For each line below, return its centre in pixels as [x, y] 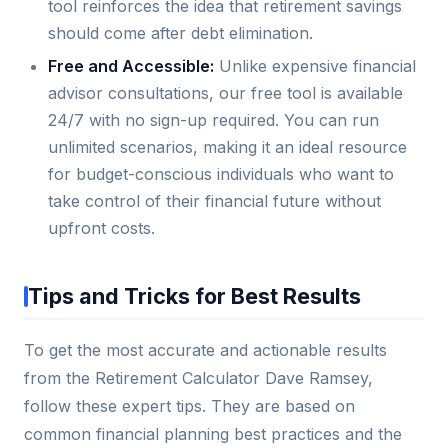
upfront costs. [101, 228]
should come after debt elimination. [180, 32]
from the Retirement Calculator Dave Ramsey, [198, 378]
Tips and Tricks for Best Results [194, 296]
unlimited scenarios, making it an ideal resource [227, 147]
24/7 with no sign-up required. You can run [213, 120]
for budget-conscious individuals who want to [221, 174]
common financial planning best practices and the [213, 434]
